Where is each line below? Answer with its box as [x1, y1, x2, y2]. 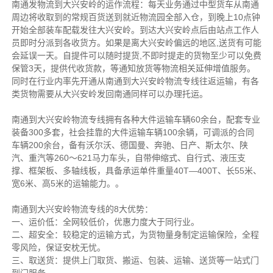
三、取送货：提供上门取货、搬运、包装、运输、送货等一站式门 [11, 255, 259, 266]
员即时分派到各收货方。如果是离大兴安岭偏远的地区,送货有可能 [11, 38, 261, 48]
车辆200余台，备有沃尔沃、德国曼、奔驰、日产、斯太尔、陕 [11, 140, 248, 151]
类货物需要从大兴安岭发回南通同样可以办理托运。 [11, 89, 208, 99]
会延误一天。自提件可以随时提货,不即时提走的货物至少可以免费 [11, 51, 261, 61]
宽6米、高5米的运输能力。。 [11, 179, 124, 189]
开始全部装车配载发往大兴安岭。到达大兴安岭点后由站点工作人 [11, 25, 259, 35]
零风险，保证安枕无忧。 [11, 243, 105, 253]
